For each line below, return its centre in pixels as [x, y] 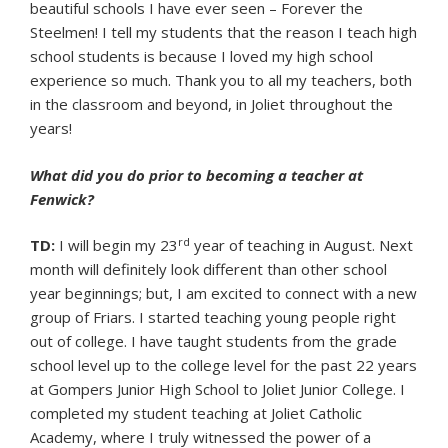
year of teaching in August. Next [301, 245]
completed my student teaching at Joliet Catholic [196, 413]
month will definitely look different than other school [208, 269]
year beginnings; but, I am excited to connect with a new [223, 293]
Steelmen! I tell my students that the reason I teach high [223, 32]
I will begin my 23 [118, 245]
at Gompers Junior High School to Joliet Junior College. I [217, 389]
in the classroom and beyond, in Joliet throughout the [211, 104]
